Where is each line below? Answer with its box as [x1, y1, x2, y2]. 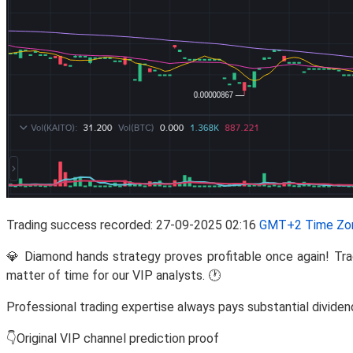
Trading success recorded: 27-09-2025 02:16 [6, 217, 259, 232]
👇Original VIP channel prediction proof [6, 330, 219, 346]
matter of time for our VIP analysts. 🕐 [6, 267, 221, 283]
